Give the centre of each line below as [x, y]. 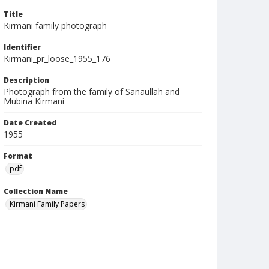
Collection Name [36, 191]
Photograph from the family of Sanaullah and [92, 92]
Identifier [22, 47]
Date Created [30, 123]
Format [18, 156]
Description [26, 80]
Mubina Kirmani [34, 101]
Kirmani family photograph [55, 26]
